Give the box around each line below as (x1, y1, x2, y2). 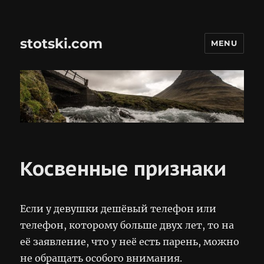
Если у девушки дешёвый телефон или (20, 202, 217, 214)
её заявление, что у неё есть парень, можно (20, 235, 240, 247)
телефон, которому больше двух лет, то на (20, 219, 235, 231)
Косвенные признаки (20, 154, 227, 181)
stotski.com (20, 35, 103, 52)
